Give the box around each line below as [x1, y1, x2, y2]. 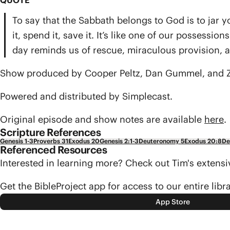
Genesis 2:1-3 [100, 137, 139, 145]
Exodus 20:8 [184, 137, 222, 145]
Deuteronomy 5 [139, 137, 184, 145]
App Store [155, 197, 190, 206]
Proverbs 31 [33, 137, 68, 145]
